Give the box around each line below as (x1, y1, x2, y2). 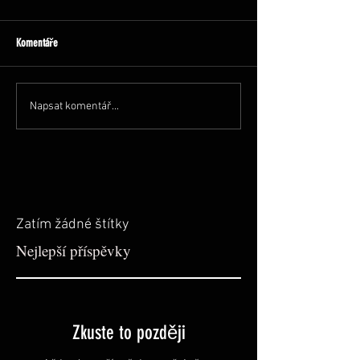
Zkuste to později (72, 321, 186, 344)
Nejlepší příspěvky (16, 240, 131, 260)
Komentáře (16, 36, 58, 50)
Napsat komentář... (30, 99, 119, 113)
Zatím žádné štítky (16, 216, 129, 233)
